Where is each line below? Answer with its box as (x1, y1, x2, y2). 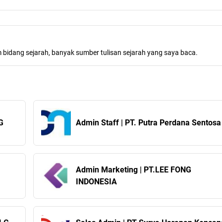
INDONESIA (75, 177, 117, 186)
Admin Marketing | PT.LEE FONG (75, 165, 140, 174)
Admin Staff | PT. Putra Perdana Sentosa (75, 118, 221, 127)
